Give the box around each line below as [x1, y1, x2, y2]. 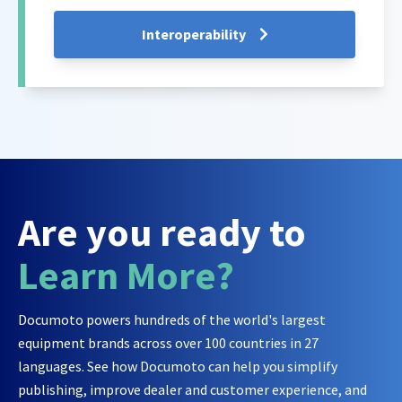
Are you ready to [18, 207, 306, 258]
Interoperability [141, 24, 249, 43]
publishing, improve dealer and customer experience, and [18, 380, 367, 399]
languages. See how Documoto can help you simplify [18, 357, 337, 376]
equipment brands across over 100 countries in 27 [18, 334, 319, 353]
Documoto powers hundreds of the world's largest [18, 310, 326, 329]
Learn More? [18, 250, 234, 301]
